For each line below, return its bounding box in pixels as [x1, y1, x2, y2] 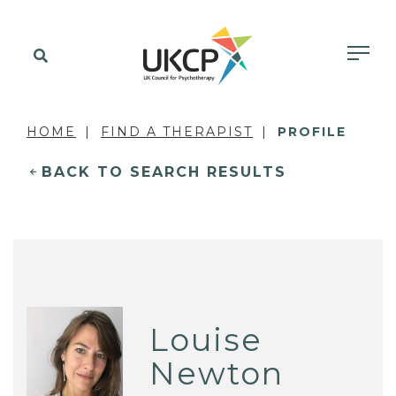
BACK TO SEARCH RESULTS [42, 164, 286, 180]
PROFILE [278, 124, 346, 140]
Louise [149, 320, 263, 359]
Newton [149, 354, 285, 392]
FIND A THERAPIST [101, 124, 253, 140]
